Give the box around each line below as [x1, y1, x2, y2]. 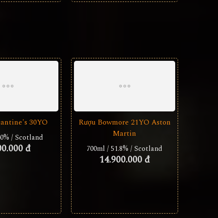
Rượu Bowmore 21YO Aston [78, 117, 171, 128]
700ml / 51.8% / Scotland [87, 144, 163, 154]
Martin [113, 128, 136, 139]
